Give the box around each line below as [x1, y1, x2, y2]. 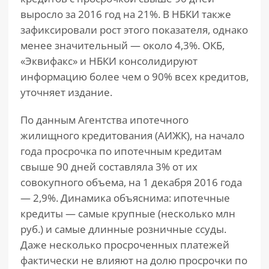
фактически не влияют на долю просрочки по [20, 253, 247, 267]
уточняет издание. [20, 85, 112, 99]
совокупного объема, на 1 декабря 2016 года [20, 175, 242, 189]
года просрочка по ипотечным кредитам [20, 144, 222, 158]
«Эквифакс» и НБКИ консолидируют [20, 54, 198, 68]
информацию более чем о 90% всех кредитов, [20, 70, 249, 83]
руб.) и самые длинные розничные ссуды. [20, 222, 226, 236]
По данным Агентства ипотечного [20, 113, 189, 127]
